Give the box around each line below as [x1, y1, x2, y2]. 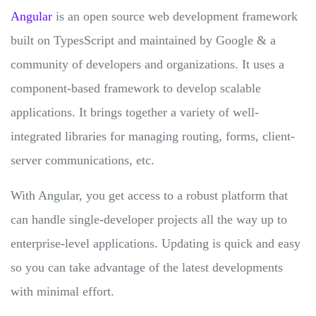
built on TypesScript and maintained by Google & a [11, 32, 276, 47]
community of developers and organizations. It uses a [11, 56, 284, 71]
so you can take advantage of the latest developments [11, 260, 283, 274]
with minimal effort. [11, 284, 118, 298]
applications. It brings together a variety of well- [11, 104, 259, 119]
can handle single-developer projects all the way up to [11, 212, 287, 226]
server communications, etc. [11, 152, 154, 167]
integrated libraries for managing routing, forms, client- [11, 128, 295, 143]
